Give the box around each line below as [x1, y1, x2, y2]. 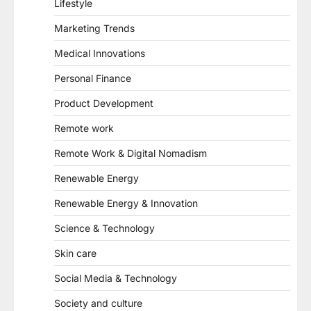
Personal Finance [54, 72, 131, 84]
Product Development [54, 97, 153, 109]
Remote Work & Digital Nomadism [54, 147, 207, 159]
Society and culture [54, 297, 142, 309]
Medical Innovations [54, 47, 145, 59]
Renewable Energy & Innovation [54, 197, 198, 209]
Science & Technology [54, 222, 155, 234]
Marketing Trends [54, 22, 135, 34]
